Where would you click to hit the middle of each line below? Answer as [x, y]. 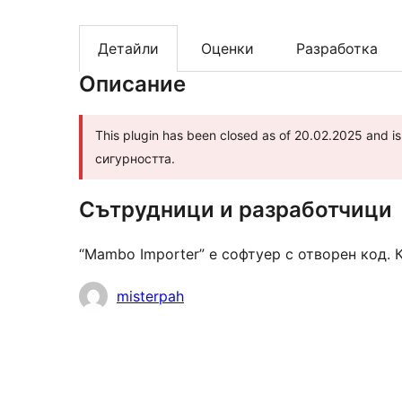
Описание [132, 84]
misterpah [150, 297]
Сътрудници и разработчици [236, 210]
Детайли [128, 49]
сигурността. [135, 159]
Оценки [227, 49]
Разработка [337, 49]
